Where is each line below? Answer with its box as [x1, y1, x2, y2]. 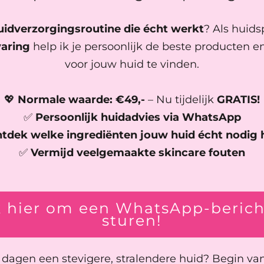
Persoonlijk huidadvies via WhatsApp [35, 110, 241, 124]
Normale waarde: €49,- [18, 93, 145, 106]
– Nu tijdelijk [145, 93, 217, 106]
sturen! [102, 211, 162, 229]
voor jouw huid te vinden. [65, 57, 199, 71]
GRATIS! [217, 93, 260, 106]
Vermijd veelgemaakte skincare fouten [31, 146, 245, 159]
